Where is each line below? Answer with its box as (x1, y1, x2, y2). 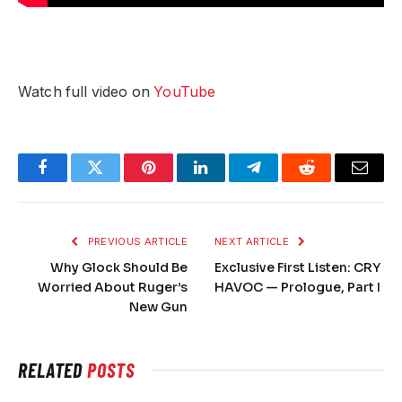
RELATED (18, 357, 88, 381)
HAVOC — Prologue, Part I (214, 278, 380, 295)
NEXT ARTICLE (214, 234, 293, 248)
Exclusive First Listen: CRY (214, 258, 380, 275)
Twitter (93, 172, 141, 189)
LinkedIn (199, 172, 259, 189)
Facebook (40, 172, 104, 189)
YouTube (153, 83, 216, 100)
